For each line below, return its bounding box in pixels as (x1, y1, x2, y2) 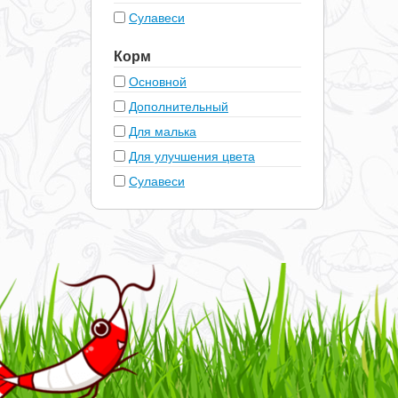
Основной (129, 72, 187, 90)
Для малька (129, 122, 196, 139)
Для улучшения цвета (129, 147, 255, 164)
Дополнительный (129, 97, 228, 115)
